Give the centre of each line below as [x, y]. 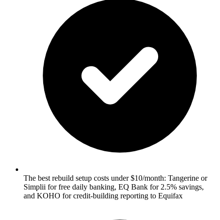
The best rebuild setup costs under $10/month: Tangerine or [115, 178]
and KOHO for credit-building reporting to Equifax [103, 195]
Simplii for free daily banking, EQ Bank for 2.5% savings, [114, 187]
